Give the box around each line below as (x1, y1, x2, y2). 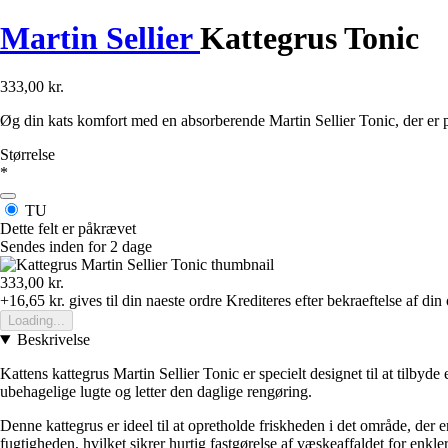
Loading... (8, 313, 65, 329)
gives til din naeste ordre (65, 292, 222, 310)
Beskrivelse (16, 331, 90, 349)
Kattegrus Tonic (200, 19, 419, 56)
